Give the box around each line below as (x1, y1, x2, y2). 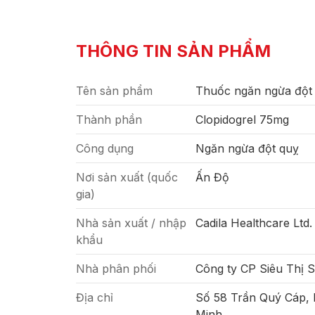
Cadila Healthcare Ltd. (195, 216, 312, 230)
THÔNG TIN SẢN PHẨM (76, 41, 271, 61)
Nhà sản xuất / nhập (76, 216, 186, 230)
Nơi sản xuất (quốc (76, 170, 178, 184)
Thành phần (76, 112, 142, 127)
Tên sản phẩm (76, 84, 153, 98)
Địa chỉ (76, 290, 113, 304)
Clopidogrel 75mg (195, 112, 289, 127)
